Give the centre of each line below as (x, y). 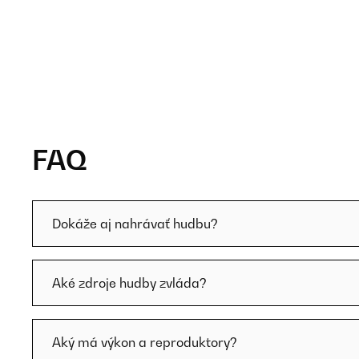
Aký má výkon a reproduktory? (145, 342)
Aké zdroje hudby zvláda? (129, 283)
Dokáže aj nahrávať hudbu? (135, 224)
